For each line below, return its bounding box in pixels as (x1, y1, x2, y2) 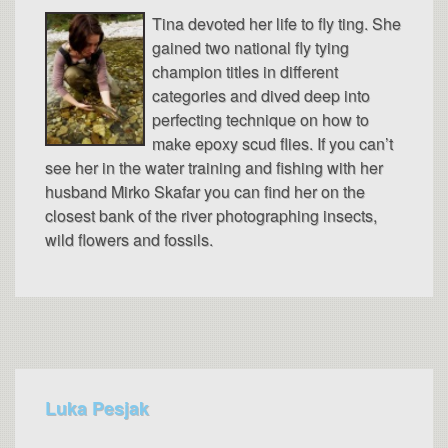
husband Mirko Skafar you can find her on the (45, 179, 365, 203)
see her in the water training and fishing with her (45, 155, 383, 179)
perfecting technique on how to (152, 107, 369, 131)
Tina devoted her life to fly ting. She (152, 11, 401, 35)
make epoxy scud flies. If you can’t (152, 131, 393, 155)
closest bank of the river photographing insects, (45, 203, 377, 227)
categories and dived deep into (152, 83, 370, 107)
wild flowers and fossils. (45, 227, 213, 251)
